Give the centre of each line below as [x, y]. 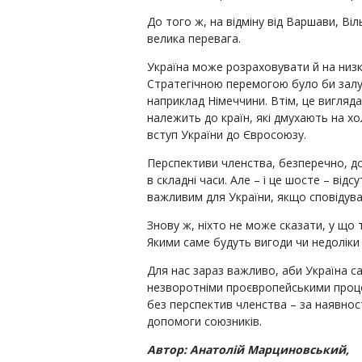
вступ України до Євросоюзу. [227, 135]
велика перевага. [194, 38]
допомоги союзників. [204, 321]
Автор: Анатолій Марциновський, [248, 349]
